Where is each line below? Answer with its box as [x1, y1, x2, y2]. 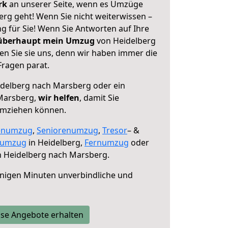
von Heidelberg [95, 35, 156, 46]
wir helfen [38, 92, 79, 103]
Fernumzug [84, 137, 129, 148]
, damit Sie [79, 92, 119, 103]
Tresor [102, 125, 127, 136]
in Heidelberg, [26, 137, 84, 148]
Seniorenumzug [37, 125, 98, 136]
